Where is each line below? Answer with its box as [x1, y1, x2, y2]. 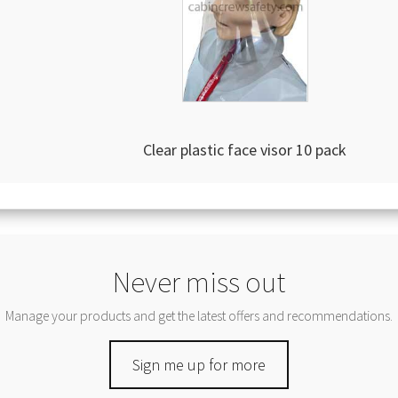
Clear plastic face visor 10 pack [143, 139, 347, 161]
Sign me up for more [132, 354, 266, 375]
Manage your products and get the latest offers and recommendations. [5, 307, 393, 325]
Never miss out [113, 264, 285, 301]
